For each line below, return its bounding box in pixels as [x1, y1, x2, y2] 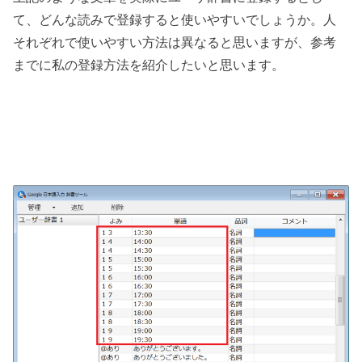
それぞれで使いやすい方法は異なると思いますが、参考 [13, 34, 337, 49]
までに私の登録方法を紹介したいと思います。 [13, 57, 285, 72]
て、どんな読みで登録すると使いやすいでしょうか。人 [13, 11, 337, 27]
